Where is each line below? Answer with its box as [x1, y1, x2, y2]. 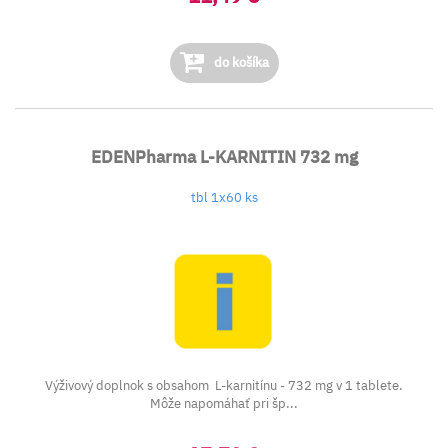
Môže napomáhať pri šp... [150, 395, 298, 412]
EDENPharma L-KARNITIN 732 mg [90, 146, 358, 168]
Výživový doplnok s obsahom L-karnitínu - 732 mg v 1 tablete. [45, 377, 403, 394]
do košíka [210, 54, 269, 71]
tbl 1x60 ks [190, 189, 258, 206]
